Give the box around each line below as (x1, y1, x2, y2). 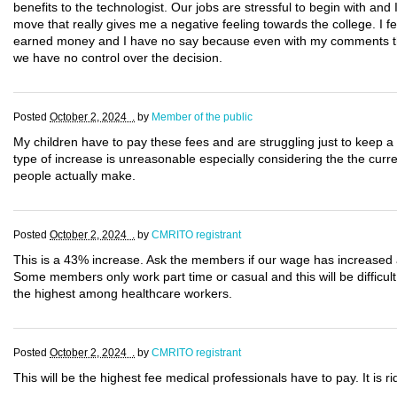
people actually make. (13, 168, 136, 183)
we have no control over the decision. (13, 51, 222, 65)
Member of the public (152, 111, 253, 123)
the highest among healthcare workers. (13, 286, 232, 300)
